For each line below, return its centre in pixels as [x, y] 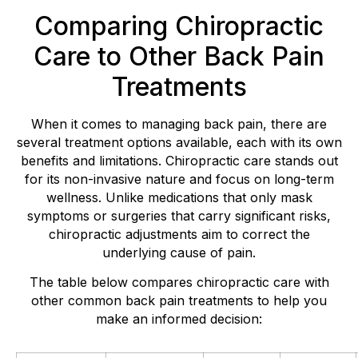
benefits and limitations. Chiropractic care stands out [179, 161]
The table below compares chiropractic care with [179, 282]
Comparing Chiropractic [179, 26]
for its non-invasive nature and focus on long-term [179, 179]
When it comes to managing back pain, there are [179, 124]
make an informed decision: [179, 319]
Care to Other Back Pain [179, 57]
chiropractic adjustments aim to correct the [179, 235]
